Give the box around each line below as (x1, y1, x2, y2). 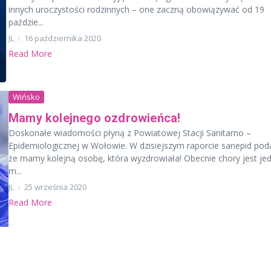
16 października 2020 (24, 32, 101, 44)
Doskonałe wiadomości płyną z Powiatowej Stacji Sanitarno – (8, 126, 251, 139)
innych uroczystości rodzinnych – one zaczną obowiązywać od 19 (8, 3, 264, 15)
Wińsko (13, 91, 40, 102)
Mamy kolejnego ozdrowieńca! (8, 110, 181, 125)
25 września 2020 (24, 181, 87, 192)
